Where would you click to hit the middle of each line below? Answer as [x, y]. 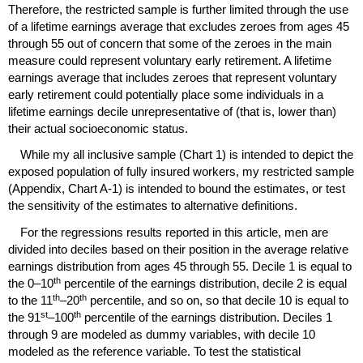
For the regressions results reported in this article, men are [174, 232]
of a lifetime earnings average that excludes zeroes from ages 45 [179, 27]
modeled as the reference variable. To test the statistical [154, 351]
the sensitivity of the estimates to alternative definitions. [153, 206]
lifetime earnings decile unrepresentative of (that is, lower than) [172, 112]
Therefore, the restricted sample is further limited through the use [178, 10]
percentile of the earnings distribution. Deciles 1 [207, 317]
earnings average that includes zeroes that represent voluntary [173, 78]
